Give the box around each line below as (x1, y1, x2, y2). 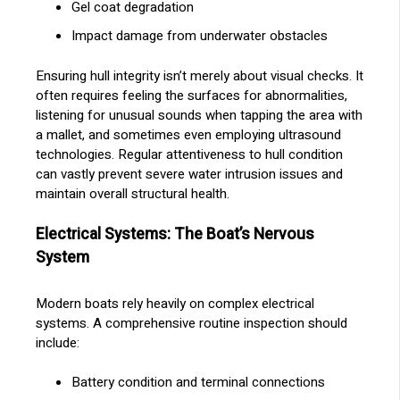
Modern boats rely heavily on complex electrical (36, 293, 315, 313)
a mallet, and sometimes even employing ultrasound (36, 124, 342, 145)
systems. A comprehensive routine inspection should (36, 312, 348, 333)
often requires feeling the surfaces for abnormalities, (36, 85, 348, 105)
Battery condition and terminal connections (71, 372, 326, 393)
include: (36, 332, 80, 353)
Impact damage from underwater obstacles (71, 26, 329, 46)
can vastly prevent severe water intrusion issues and (36, 163, 344, 184)
